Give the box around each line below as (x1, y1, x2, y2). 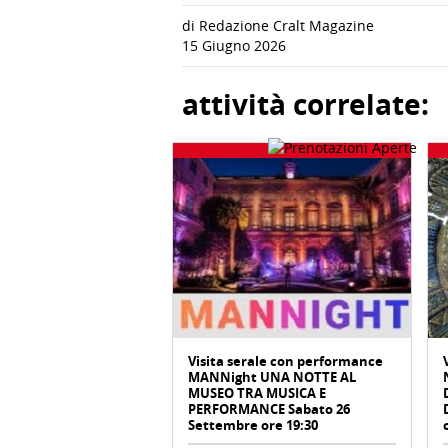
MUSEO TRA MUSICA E (188, 384, 326, 402)
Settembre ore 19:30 (188, 416, 318, 434)
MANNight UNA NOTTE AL (188, 368, 356, 386)
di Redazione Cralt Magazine (182, 16, 374, 35)
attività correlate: (182, 85, 429, 124)
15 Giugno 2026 (182, 36, 286, 55)
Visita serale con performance (188, 352, 383, 370)
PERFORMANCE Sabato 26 (188, 400, 350, 418)
